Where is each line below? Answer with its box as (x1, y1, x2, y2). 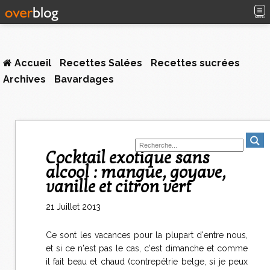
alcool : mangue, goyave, (46, 162, 226, 183)
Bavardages (54, 74, 114, 85)
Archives (3, 74, 46, 85)
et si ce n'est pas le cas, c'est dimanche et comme (46, 243, 248, 253)
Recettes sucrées (151, 57, 240, 69)
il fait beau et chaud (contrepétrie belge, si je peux (46, 257, 248, 266)
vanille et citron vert (46, 177, 191, 197)
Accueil (12, 57, 51, 69)
